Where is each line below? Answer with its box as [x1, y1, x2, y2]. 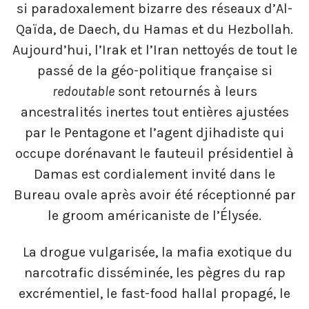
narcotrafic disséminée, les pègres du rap [23, 265, 286, 281]
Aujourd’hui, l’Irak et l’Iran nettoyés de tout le [12, 41, 297, 58]
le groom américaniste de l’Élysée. [48, 207, 261, 223]
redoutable [52, 83, 114, 99]
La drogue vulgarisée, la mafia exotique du [23, 244, 292, 261]
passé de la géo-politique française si [37, 62, 272, 79]
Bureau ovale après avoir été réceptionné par [13, 186, 296, 203]
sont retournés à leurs [114, 83, 257, 99]
